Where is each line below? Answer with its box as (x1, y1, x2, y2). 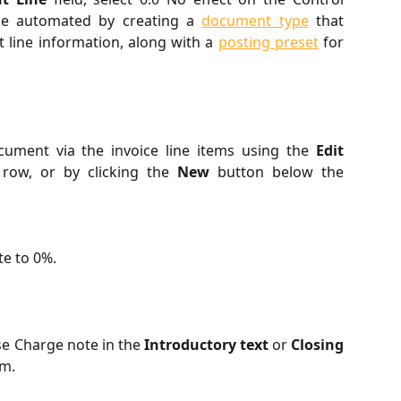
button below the (209, 161, 344, 182)
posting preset (218, 31, 319, 52)
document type (201, 10, 309, 30)
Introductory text (143, 335, 269, 355)
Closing (291, 335, 345, 355)
